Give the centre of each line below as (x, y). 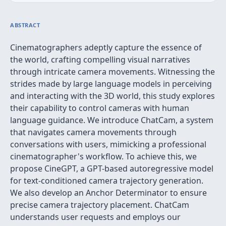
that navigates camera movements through (93, 132)
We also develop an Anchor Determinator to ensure (108, 193)
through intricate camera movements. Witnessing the (112, 72)
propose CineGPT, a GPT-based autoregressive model (112, 168)
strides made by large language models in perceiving (111, 84)
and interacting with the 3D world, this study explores (112, 96)
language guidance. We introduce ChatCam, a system (112, 120)
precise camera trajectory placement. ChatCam (100, 205)
